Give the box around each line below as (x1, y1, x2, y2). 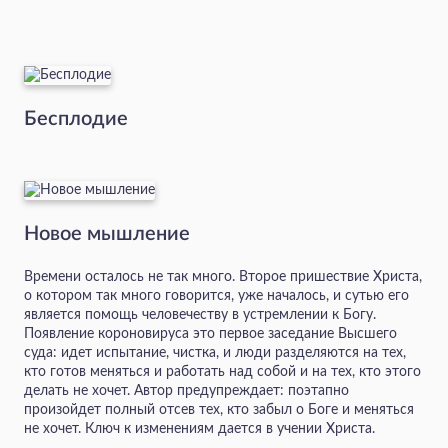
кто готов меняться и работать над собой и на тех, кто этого (24, 365, 421, 380)
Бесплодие (24, 109, 128, 130)
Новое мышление (24, 224, 190, 245)
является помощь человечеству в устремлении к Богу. (24, 308, 376, 323)
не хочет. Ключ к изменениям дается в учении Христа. (24, 422, 375, 437)
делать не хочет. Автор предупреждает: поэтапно (24, 384, 349, 399)
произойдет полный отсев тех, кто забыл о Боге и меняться (24, 403, 414, 418)
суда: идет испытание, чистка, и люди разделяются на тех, (24, 346, 406, 361)
